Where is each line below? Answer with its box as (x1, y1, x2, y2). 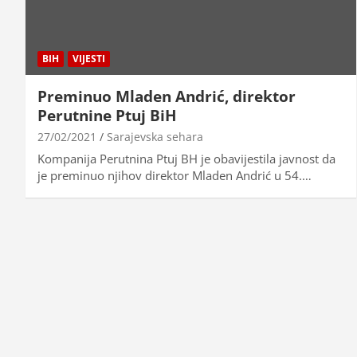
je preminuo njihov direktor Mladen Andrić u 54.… (37, 167, 312, 183)
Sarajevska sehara (107, 128, 203, 144)
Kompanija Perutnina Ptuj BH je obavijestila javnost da (37, 150, 335, 167)
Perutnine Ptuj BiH (37, 104, 177, 126)
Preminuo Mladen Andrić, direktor (37, 85, 296, 107)
